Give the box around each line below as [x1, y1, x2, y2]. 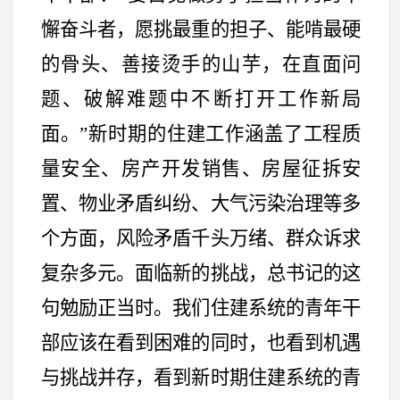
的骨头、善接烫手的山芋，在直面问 [40, 53, 362, 75]
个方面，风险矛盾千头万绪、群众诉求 [40, 227, 362, 249]
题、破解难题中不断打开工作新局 [40, 87, 362, 110]
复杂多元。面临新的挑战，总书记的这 [40, 262, 362, 284]
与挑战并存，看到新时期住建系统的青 [40, 366, 362, 388]
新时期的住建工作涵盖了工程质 [87, 122, 362, 145]
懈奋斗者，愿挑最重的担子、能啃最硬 [40, 18, 362, 40]
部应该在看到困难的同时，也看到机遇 [40, 331, 362, 354]
